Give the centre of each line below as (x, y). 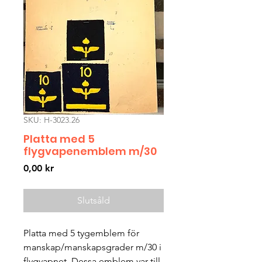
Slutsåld (94, 201)
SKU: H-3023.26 (51, 120)
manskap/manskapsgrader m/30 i (92, 247)
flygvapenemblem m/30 (90, 151)
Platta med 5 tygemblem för (81, 233)
